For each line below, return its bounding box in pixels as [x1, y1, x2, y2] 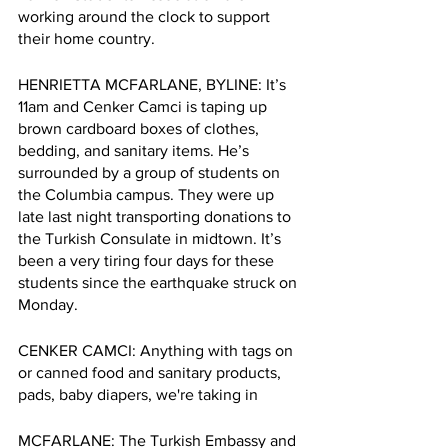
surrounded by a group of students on [18, 163, 284, 181]
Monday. [18, 295, 82, 313]
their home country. [18, 29, 159, 47]
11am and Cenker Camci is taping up [18, 97, 271, 115]
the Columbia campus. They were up [18, 185, 278, 203]
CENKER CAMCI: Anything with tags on [18, 341, 297, 359]
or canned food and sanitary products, [18, 363, 285, 381]
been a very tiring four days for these [18, 251, 278, 269]
